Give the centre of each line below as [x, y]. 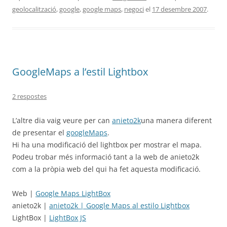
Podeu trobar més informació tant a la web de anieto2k [106, 157]
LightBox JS [68, 218]
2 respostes [29, 96]
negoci [134, 9]
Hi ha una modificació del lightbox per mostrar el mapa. [107, 145]
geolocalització [34, 9]
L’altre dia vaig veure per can [62, 120]
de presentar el [39, 133]
